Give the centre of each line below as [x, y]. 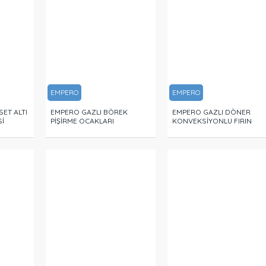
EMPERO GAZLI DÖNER [211, 112]
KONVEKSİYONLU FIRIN [212, 121]
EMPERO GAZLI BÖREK [89, 112]
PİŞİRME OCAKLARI [82, 121]
